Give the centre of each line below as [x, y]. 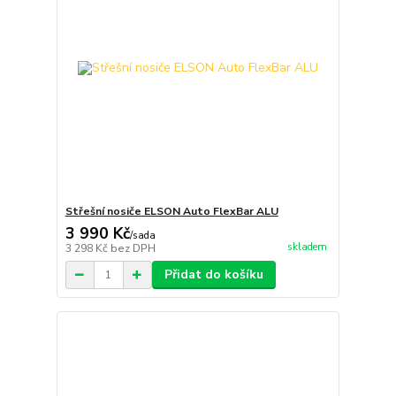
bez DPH [133, 249]
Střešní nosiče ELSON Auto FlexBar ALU [171, 212]
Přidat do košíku [213, 275]
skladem [307, 247]
